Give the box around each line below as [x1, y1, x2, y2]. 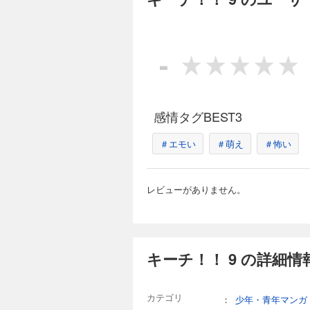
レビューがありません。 [147, 183, 246, 196]
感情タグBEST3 [154, 107, 242, 125]
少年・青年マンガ [235, 293, 307, 306]
